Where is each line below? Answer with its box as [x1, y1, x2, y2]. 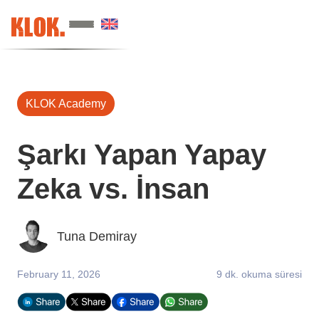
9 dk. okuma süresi [216, 268, 302, 280]
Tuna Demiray [57, 229, 137, 244]
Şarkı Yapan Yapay [17, 139, 266, 170]
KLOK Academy [26, 98, 106, 110]
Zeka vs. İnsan [17, 173, 209, 204]
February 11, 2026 [17, 268, 100, 280]
